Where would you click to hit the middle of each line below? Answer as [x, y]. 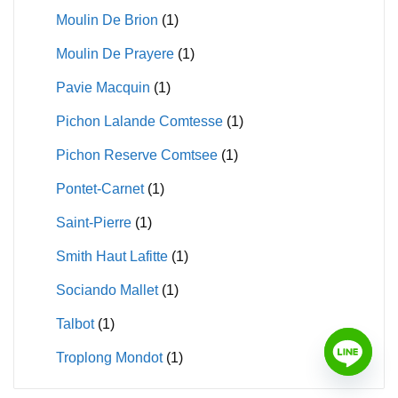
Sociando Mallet [107, 290]
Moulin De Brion [107, 20]
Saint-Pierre [93, 222]
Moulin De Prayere [115, 53]
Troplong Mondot [109, 357]
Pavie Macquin [103, 87]
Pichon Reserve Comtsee [136, 155]
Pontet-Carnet [99, 188]
